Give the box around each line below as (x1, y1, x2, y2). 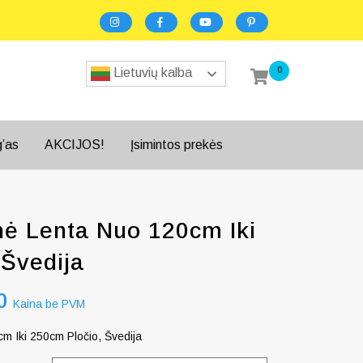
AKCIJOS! (45, 138, 105, 152)
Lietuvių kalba (110, 66, 192, 80)
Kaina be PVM (13, 297, 86, 310)
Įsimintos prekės (130, 138, 223, 152)
